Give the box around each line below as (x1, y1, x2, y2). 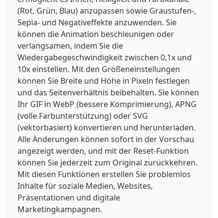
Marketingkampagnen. (18, 203, 102, 215)
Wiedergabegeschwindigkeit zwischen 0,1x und (18, 52, 192, 63)
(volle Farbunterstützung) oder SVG (18, 110, 148, 121)
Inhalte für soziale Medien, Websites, (18, 180, 153, 191)
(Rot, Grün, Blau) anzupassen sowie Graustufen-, (18, 5, 196, 16)
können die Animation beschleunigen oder (18, 28, 174, 39)
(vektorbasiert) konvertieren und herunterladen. (18, 122, 196, 133)
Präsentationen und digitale (18, 192, 120, 203)
